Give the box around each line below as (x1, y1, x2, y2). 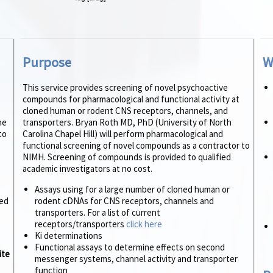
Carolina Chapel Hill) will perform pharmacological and (23, 128, 223, 140)
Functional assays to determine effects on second (35, 241, 225, 253)
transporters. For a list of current (35, 207, 160, 219)
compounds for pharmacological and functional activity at (23, 93, 239, 105)
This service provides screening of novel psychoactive (23, 82, 228, 94)
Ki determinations (35, 230, 102, 242)
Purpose (23, 53, 71, 71)
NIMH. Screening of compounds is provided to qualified (23, 151, 231, 163)
